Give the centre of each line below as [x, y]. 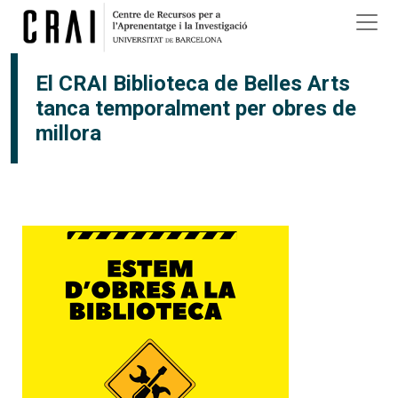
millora [68, 133]
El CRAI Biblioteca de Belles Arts [193, 84]
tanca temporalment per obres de [196, 108]
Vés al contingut [247, 11]
